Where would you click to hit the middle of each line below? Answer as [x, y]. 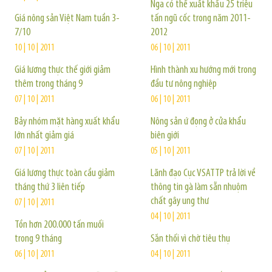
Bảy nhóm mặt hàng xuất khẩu [67, 122]
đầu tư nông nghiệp [184, 84]
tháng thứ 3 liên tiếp [50, 187]
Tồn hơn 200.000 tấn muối [59, 225]
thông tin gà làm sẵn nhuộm [199, 187]
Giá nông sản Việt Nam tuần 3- [67, 19]
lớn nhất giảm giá [44, 136]
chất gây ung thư [180, 201]
